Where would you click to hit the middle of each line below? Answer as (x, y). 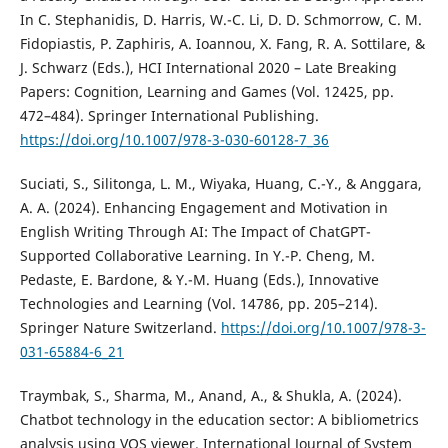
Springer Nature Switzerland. (120, 327)
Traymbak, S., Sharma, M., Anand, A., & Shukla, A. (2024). (210, 395)
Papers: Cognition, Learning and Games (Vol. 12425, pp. (206, 91)
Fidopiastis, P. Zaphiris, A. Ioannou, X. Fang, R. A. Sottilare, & (222, 43)
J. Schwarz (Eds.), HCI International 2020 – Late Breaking (208, 67)
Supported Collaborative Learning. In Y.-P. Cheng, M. (197, 255)
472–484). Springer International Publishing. (169, 115)
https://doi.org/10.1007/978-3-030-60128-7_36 (174, 139)
